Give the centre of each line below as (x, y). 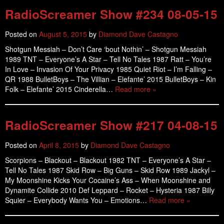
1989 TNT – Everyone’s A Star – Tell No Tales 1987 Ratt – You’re (108, 59)
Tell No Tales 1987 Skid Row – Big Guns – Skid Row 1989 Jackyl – (110, 170)
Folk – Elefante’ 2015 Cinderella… (60, 89)
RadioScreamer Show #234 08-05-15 (111, 14)
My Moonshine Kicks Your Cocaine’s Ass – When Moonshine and (108, 180)
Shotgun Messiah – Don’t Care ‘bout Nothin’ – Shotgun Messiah (106, 49)
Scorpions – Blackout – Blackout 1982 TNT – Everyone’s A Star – (108, 160)
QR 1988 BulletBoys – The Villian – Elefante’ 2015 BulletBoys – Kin (110, 79)
